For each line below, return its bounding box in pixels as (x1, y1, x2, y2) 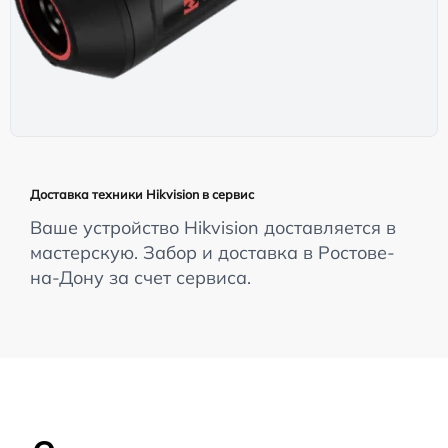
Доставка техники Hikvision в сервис (30, 185, 254, 202)
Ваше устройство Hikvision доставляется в (30, 215, 396, 239)
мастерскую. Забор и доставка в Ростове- (30, 240, 395, 264)
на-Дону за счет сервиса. (30, 265, 251, 289)
